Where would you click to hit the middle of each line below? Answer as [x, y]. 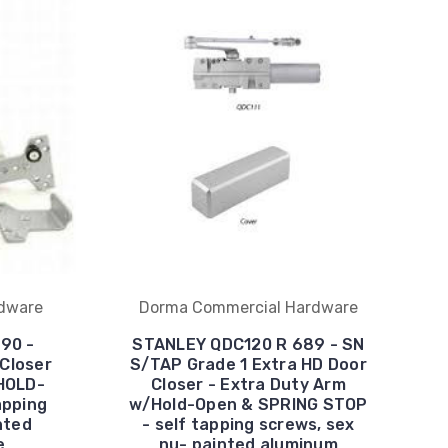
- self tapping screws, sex [248, 424]
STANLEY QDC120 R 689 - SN [248, 344]
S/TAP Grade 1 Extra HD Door [248, 364]
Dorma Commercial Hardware [248, 307]
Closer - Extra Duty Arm [248, 384]
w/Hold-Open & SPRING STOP [248, 404]
